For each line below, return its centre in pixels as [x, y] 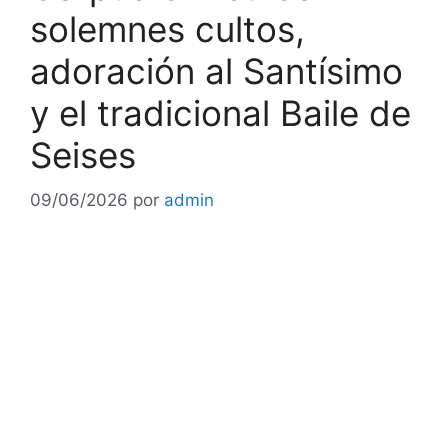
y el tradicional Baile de [220, 113]
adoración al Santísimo [216, 71]
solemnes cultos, [167, 29]
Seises [83, 155]
